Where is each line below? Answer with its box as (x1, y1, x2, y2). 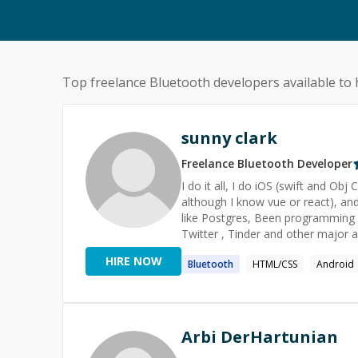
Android (316, 257, 354, 271)
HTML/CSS (253, 257, 297, 271)
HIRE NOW (105, 253, 162, 268)
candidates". (181, 242, 245, 257)
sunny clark (181, 127, 277, 149)
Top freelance (62, 74, 149, 91)
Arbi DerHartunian (181, 326, 338, 348)
